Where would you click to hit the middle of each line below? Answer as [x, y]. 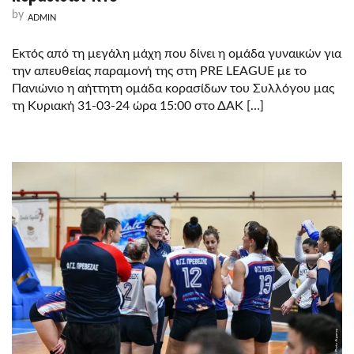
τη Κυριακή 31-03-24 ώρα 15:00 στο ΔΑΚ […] [138, 105]
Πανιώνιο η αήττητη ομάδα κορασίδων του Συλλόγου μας [173, 88]
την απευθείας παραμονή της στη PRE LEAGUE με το [159, 71]
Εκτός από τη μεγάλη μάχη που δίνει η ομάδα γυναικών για [177, 53]
